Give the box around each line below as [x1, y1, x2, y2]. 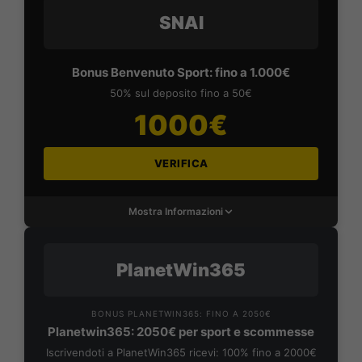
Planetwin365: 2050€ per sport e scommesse [48, 324, 314, 340]
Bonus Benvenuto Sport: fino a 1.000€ [72, 65, 290, 81]
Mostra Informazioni [128, 205, 223, 218]
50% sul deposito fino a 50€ [110, 86, 252, 100]
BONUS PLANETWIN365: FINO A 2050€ [90, 309, 271, 319]
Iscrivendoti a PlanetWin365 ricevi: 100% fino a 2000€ [45, 346, 317, 360]
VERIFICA [154, 157, 208, 170]
